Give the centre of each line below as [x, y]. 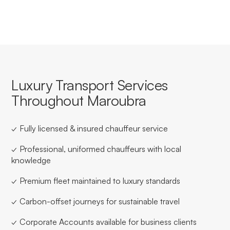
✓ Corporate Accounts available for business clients [104, 222]
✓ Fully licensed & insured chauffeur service [90, 128]
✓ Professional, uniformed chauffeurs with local [97, 149]
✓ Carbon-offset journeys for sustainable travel [96, 201]
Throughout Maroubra [79, 100]
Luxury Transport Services [90, 85]
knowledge [31, 160]
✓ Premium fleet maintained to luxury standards [96, 180]
